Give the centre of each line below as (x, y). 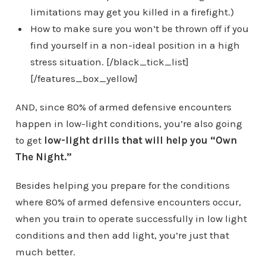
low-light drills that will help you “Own (140, 140)
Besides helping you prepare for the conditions (122, 186)
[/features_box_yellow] (84, 79)
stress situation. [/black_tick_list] (109, 62)
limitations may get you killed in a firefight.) (132, 12)
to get (29, 140)
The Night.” (43, 157)
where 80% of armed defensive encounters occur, (128, 202)
